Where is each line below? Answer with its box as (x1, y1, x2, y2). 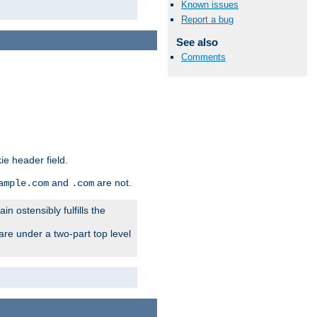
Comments (181, 52, 226, 63)
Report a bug (181, 14, 234, 25)
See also (175, 36, 218, 49)
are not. (94, 177, 132, 189)
